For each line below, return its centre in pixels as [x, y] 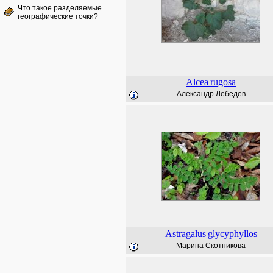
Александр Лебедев [211, 94]
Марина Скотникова [211, 246]
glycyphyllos [232, 234]
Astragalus [185, 234]
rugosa [223, 82]
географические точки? [58, 16]
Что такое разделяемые [60, 8]
